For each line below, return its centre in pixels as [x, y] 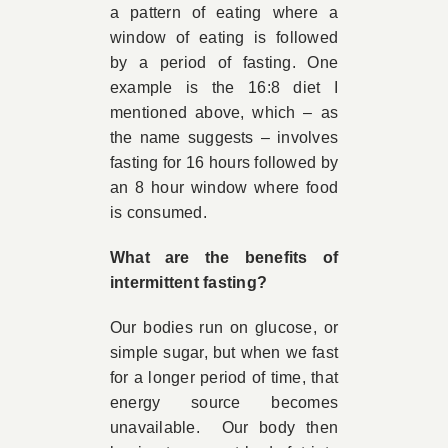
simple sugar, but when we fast [224, 352]
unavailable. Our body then [224, 427]
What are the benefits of [224, 257]
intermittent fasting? [188, 282]
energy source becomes [224, 402]
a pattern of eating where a [224, 12]
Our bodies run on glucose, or [224, 327]
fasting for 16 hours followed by [224, 162]
